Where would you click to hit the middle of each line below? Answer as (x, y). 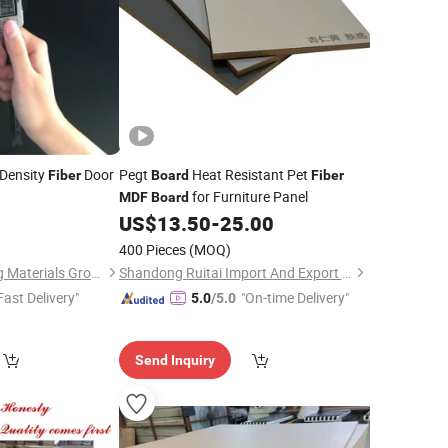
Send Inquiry (174, 360)
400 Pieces (152, 249)
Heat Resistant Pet (249, 174)
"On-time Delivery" (294, 297)
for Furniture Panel (248, 196)
